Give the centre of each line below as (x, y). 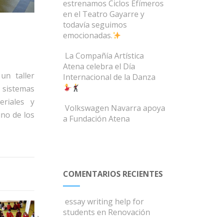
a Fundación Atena (97, 119)
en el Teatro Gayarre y (104, 14)
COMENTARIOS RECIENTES (113, 174)
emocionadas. (88, 35)
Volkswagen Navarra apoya (115, 108)
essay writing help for (105, 201)
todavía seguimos (95, 25)
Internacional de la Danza (109, 77)
